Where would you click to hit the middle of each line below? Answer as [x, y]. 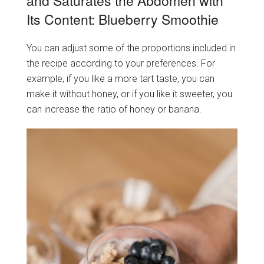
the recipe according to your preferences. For [121, 63]
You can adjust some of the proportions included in [131, 48]
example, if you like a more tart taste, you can [120, 78]
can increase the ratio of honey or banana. [114, 109]
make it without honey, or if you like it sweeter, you [129, 94]
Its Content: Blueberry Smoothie [122, 19]
